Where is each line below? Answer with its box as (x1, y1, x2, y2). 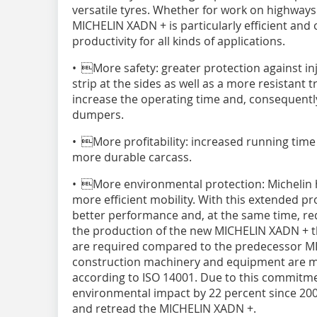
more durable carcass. (72, 149, 192, 165)
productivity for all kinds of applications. (72, 33, 285, 49)
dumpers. (72, 106, 124, 122)
